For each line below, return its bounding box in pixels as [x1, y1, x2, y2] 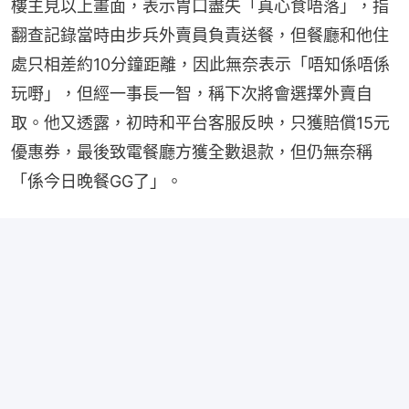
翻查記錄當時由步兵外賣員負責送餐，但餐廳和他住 [11, 25, 389, 45]
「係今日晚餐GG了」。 [11, 171, 183, 191]
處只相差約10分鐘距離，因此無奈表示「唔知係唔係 [11, 54, 390, 74]
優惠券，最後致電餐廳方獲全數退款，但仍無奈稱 [11, 142, 372, 162]
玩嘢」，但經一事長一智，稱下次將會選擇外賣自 [11, 83, 372, 103]
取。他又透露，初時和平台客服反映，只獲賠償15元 [11, 112, 390, 132]
